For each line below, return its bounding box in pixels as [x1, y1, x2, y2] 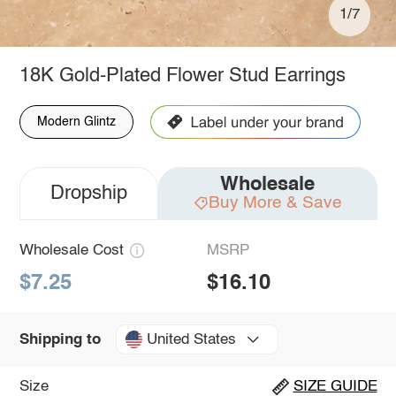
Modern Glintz [36, 115, 116, 128]
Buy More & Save [208, 194, 342, 211]
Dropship [49, 183, 127, 203]
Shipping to [19, 331, 101, 347]
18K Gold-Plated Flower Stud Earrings [19, 65, 346, 86]
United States [146, 331, 236, 347]
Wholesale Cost [19, 242, 124, 258]
